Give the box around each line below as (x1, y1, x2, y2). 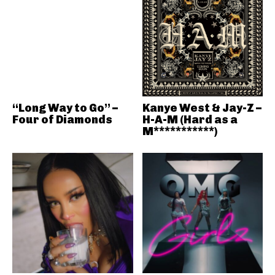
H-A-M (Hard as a (142, 112, 238, 126)
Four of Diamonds (12, 112, 112, 126)
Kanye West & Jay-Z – (142, 101, 261, 115)
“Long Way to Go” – (12, 101, 118, 115)
